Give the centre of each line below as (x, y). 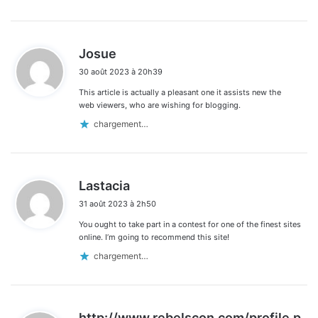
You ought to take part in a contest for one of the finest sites (190, 224)
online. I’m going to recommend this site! (154, 237)
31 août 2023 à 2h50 (117, 203)
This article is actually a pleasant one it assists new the (180, 92)
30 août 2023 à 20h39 (121, 71)
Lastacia (104, 185)
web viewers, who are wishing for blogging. (160, 105)
